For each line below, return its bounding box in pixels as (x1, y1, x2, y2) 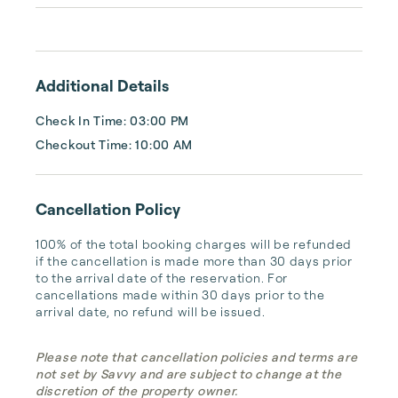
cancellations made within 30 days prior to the (36, 287, 325, 302)
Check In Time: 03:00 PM (36, 113, 190, 128)
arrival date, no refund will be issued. (36, 304, 266, 319)
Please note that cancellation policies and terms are (36, 349, 358, 364)
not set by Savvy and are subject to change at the (36, 366, 342, 381)
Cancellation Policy (36, 199, 180, 219)
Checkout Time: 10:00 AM (36, 137, 194, 152)
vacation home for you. (36, 52, 203, 69)
